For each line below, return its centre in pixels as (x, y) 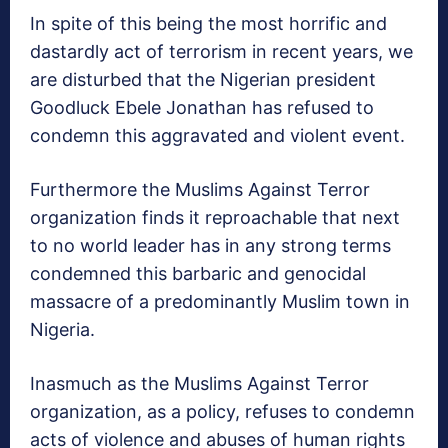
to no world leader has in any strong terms (210, 246)
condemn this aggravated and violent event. (217, 136)
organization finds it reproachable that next (215, 218)
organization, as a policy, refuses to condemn (222, 412)
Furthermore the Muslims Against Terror (200, 190)
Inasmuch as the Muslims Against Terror (199, 384)
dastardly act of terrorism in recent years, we (221, 52)
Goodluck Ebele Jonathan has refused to (202, 108)
